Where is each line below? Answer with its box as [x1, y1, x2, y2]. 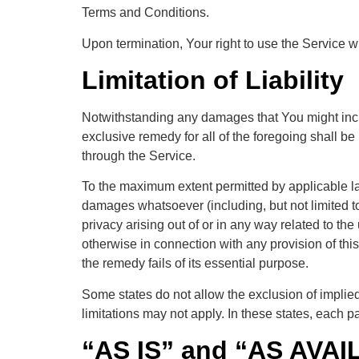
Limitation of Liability [82, 65, 344, 95]
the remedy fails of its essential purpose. [82, 256, 309, 271]
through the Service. [82, 148, 196, 163]
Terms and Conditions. [82, 6, 209, 20]
